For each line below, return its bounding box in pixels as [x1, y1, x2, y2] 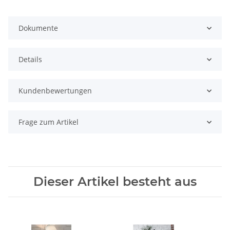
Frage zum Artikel [18, 117, 79, 127]
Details [18, 54, 42, 65]
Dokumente [18, 23, 58, 33]
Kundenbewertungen [18, 86, 92, 96]
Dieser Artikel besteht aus [33, 174, 197, 189]
